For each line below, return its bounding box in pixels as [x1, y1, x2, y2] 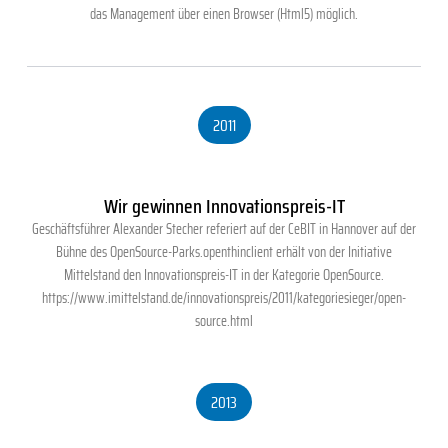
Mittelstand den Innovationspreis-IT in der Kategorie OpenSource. [64, 264, 384, 287]
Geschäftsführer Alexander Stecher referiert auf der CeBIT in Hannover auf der [32, 218, 416, 241]
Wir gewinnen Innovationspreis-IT [103, 190, 345, 223]
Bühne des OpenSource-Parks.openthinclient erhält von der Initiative [56, 241, 392, 264]
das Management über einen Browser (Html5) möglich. [90, 3, 358, 26]
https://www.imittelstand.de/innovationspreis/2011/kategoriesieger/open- [42, 287, 406, 310]
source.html [195, 310, 253, 333]
